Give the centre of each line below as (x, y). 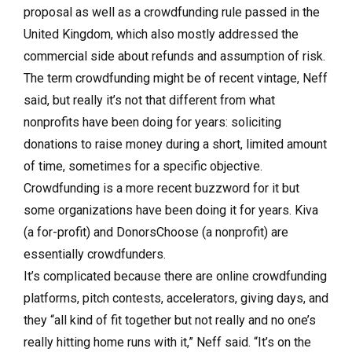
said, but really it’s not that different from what (149, 100)
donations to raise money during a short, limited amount (175, 144)
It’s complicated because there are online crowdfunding (175, 276)
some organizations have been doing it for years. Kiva (171, 210)
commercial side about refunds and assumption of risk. (174, 56)
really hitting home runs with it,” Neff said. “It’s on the (167, 342)
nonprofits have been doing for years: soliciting (152, 122)
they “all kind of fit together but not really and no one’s (170, 320)
